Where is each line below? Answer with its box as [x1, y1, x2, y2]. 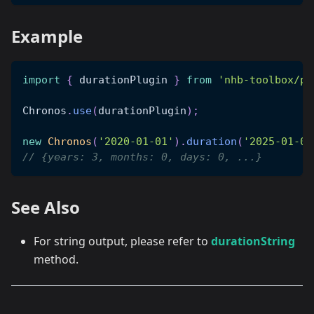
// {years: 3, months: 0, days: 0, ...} [22, 151, 262, 164]
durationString [211, 233, 295, 250]
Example [11, 25, 83, 48]
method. [34, 252, 78, 268]
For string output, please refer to [34, 233, 211, 250]
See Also [11, 196, 80, 219]
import [22, 74, 60, 87]
